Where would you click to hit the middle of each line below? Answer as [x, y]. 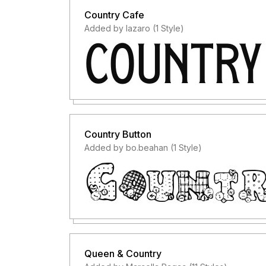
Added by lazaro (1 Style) [134, 28]
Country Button [118, 134]
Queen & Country [123, 254]
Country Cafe [114, 15]
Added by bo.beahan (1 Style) [143, 148]
